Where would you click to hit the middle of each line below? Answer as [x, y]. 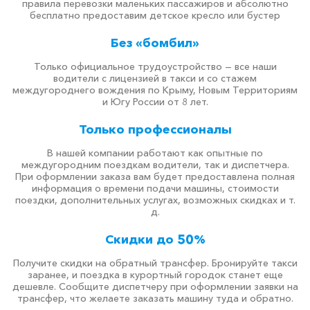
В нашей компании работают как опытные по [155, 153]
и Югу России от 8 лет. [155, 102]
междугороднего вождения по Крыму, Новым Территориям [155, 90]
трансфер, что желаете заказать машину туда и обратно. [155, 298]
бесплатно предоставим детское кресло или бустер [155, 15]
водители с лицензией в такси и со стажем [155, 78]
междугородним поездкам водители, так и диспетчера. [155, 165]
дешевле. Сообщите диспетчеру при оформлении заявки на [155, 286]
